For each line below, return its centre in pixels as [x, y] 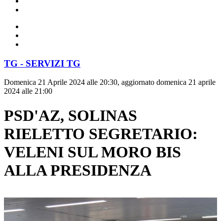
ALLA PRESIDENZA [78, 170]
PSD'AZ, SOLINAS [71, 115]
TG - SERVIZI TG [42, 63]
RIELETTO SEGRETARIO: [101, 133]
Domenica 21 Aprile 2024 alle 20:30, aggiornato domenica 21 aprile [110, 82]
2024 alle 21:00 [28, 91]
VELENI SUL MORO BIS [92, 152]
